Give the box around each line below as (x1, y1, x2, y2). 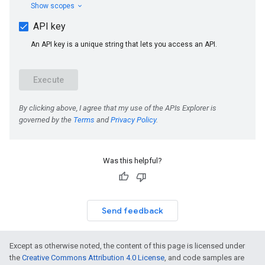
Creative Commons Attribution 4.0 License (22, 253, 164, 262)
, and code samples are (164, 253, 244, 262)
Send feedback (102, 205, 163, 216)
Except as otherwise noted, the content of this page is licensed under (9, 241, 245, 250)
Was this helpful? (103, 156, 162, 165)
